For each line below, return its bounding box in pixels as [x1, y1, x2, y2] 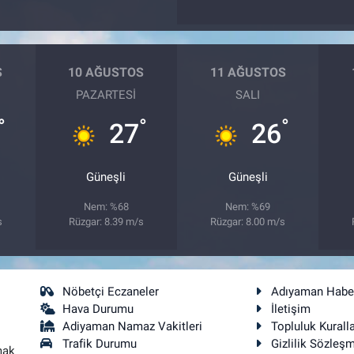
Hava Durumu [62, 302, 134, 317]
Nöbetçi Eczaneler [62, 284, 160, 299]
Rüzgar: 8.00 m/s [210, 216, 286, 228]
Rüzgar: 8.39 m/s [68, 216, 144, 228]
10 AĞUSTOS [68, 64, 145, 80]
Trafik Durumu [62, 337, 137, 352]
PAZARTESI [76, 88, 137, 103]
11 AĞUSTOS [209, 64, 286, 80]
